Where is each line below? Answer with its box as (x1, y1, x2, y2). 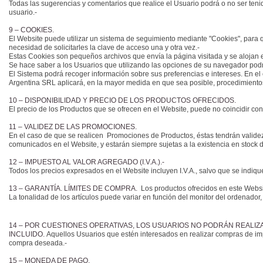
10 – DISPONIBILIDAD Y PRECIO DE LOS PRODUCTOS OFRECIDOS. (9, 96, 238, 104)
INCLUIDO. (9, 230, 45, 238)
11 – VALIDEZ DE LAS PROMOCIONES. (9, 123, 139, 131)
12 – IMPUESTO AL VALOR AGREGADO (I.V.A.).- (9, 158, 166, 166)
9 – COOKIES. (9, 26, 56, 34)
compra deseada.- (9, 239, 67, 247)
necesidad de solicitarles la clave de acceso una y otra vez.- (9, 43, 200, 52)
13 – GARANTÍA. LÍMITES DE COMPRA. (9, 184, 139, 193)
